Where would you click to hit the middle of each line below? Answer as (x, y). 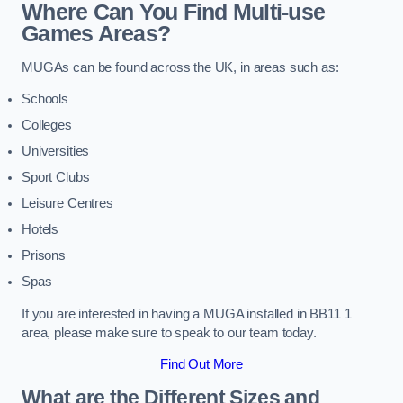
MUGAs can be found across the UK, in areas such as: (180, 67)
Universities (56, 152)
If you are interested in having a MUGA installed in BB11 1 (187, 313)
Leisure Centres (67, 204)
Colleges (47, 125)
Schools (45, 99)
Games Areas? (96, 34)
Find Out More (201, 365)
